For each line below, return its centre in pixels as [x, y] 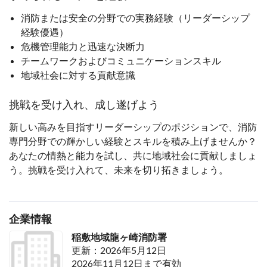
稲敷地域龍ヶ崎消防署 [119, 237]
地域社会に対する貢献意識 [78, 74]
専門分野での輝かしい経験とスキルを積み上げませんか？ [133, 141]
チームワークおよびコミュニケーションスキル [121, 60]
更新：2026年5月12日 [119, 250]
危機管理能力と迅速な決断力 [83, 46]
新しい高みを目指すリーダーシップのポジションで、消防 [133, 126]
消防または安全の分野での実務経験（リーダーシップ [135, 17]
